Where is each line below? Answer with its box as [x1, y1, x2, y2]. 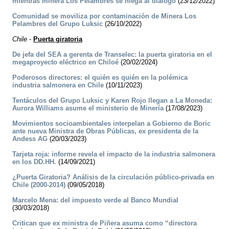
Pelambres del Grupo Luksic [12, 20, 103, 28]
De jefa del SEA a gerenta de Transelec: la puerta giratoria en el [12, 51, 212, 59]
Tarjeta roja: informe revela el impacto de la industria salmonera [12, 150, 215, 158]
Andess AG [12, 135, 48, 143]
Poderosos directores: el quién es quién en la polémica [12, 74, 188, 82]
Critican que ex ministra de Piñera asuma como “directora [12, 219, 197, 227]
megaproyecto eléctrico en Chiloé [12, 58, 119, 66]
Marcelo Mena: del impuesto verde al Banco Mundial [12, 196, 178, 204]
